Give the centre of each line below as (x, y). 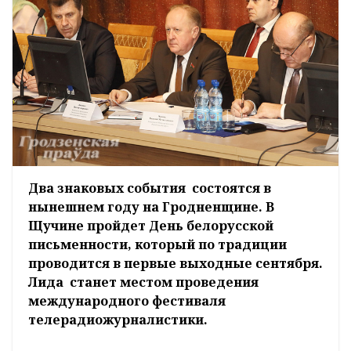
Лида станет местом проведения (143, 282)
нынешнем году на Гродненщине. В (151, 207)
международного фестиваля (127, 301)
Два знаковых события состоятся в (150, 188)
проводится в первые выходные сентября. (175, 264)
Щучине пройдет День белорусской (151, 226)
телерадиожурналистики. (118, 320)
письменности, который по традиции (157, 245)
